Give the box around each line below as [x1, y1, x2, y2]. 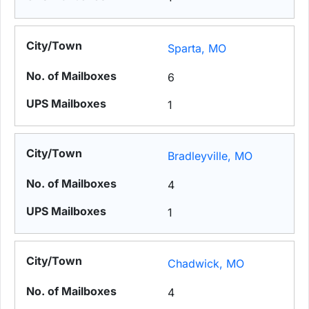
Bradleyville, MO [168, 149, 253, 163]
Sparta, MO [168, 41, 227, 56]
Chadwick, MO [168, 257, 245, 271]
